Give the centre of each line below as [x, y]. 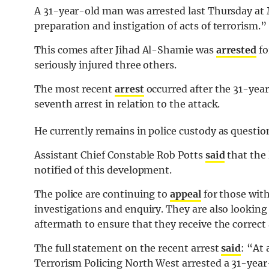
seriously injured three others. [106, 65]
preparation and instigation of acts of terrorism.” [150, 26]
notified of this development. [103, 170]
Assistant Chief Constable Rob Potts [120, 155]
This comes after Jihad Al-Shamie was [125, 50]
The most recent [74, 89]
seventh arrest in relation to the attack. [127, 104]
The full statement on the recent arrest [128, 248]
